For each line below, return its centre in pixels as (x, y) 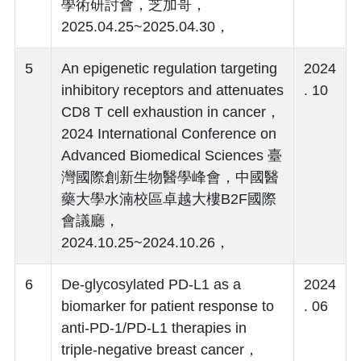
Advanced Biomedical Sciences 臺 (172, 155)
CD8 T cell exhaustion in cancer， (171, 112)
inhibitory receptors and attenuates (172, 90)
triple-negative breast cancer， (160, 349)
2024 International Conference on (169, 133)
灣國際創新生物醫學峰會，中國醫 (170, 177)
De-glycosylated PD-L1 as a (151, 284)
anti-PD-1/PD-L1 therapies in (154, 328)
